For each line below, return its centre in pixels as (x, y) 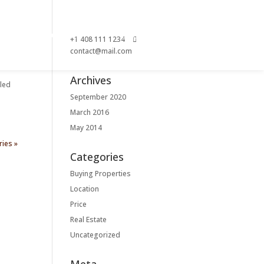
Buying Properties (101, 174)
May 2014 (86, 128)
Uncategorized (95, 235)
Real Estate (89, 220)
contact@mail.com (101, 51)
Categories (97, 157)
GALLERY (69, 35)
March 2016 (90, 112)
